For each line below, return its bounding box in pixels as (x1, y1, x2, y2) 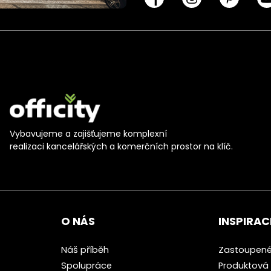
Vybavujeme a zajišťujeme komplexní (9, 128, 167, 140)
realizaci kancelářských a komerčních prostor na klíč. (9, 140, 233, 153)
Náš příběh (61, 244, 109, 256)
